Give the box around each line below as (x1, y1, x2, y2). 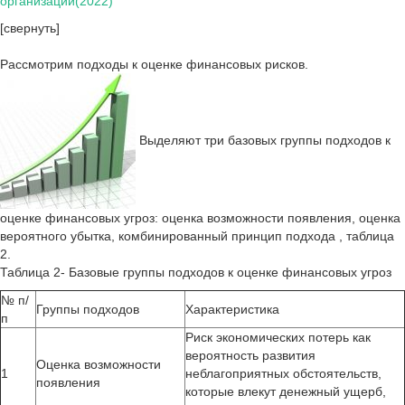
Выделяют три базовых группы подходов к (136, 132, 391, 147)
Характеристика (185, 302, 279, 316)
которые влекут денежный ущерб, (185, 384, 386, 399)
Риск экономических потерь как (185, 330, 371, 344)
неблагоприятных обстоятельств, (185, 366, 381, 381)
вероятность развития (185, 348, 316, 363)
